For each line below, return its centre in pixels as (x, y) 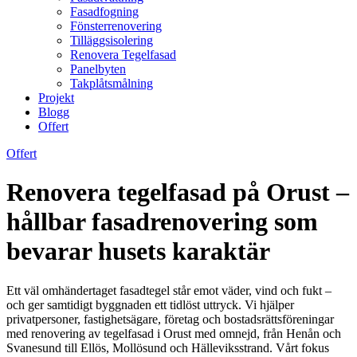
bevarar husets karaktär (138, 251)
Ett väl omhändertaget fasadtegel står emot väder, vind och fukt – (169, 290)
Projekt (56, 98)
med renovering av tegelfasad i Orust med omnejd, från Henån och (174, 333)
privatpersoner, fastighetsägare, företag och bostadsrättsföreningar (170, 319)
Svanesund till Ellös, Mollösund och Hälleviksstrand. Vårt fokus (168, 347)
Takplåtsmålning (112, 83)
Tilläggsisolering (112, 40)
